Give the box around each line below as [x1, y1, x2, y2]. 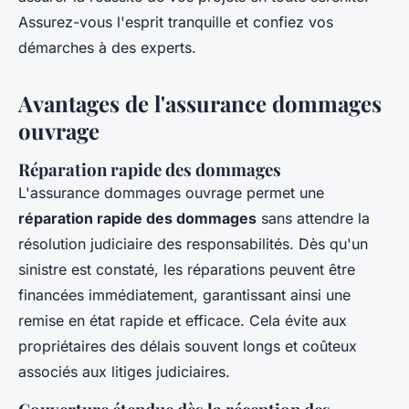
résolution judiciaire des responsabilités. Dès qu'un [18, 234, 368, 253]
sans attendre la [257, 208, 370, 227]
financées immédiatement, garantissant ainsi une [18, 285, 351, 304]
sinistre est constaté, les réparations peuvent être [18, 259, 355, 278]
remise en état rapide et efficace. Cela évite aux [18, 310, 347, 330]
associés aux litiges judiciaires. [18, 362, 230, 381]
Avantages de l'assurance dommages [18, 88, 382, 118]
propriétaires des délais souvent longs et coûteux [18, 336, 357, 355]
